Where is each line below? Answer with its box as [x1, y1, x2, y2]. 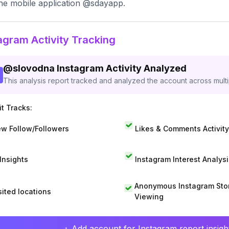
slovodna [13, 63, 55, 74]
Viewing [134, 192, 164, 201]
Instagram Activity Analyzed [57, 63, 187, 74]
